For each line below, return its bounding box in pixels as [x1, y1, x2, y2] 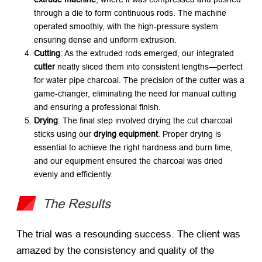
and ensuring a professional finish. [34, 102, 161, 112]
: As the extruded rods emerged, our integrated [60, 48, 234, 58]
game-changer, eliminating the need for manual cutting [34, 88, 236, 98]
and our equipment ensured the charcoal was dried [34, 156, 223, 166]
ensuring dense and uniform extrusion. [34, 35, 177, 44]
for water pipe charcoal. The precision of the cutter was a [34, 75, 244, 85]
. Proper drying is [158, 129, 221, 139]
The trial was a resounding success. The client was [16, 228, 240, 240]
